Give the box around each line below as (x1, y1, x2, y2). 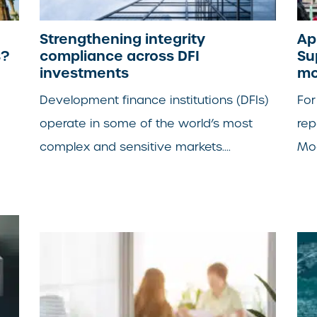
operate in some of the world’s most (40, 115, 253, 131)
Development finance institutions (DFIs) (40, 92, 270, 108)
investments (40, 63, 129, 82)
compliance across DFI (40, 46, 200, 65)
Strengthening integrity (40, 29, 206, 48)
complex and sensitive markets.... (40, 139, 231, 154)
